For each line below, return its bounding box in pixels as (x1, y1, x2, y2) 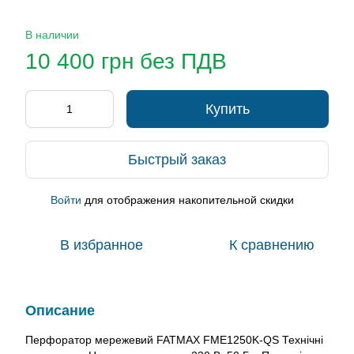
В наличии (25, 28, 79, 41)
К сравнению (229, 237, 314, 253)
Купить (205, 101, 250, 117)
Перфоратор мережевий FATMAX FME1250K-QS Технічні (25, 333, 323, 346)
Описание (25, 303, 95, 318)
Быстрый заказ (128, 151, 226, 168)
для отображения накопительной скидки (81, 194, 294, 206)
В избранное (59, 237, 143, 253)
